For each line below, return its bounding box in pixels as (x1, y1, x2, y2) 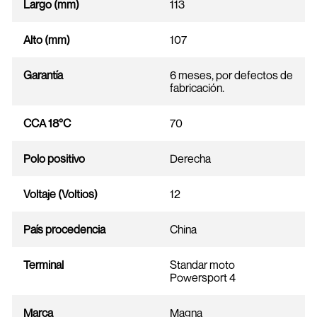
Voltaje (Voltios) (23, 187, 98, 201)
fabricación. (170, 81, 224, 95)
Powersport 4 (170, 270, 236, 284)
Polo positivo (23, 151, 85, 166)
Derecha (170, 151, 211, 166)
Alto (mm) (23, 33, 70, 47)
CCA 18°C (23, 116, 71, 130)
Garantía (23, 68, 63, 82)
